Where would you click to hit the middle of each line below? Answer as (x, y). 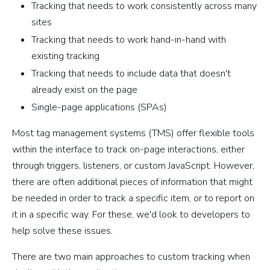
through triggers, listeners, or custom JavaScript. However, (133, 166)
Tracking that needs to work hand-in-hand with (129, 40)
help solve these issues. (62, 231)
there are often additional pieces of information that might (132, 182)
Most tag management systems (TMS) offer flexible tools (133, 133)
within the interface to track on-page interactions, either (128, 150)
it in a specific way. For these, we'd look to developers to (131, 215)
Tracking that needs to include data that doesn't (131, 74)
